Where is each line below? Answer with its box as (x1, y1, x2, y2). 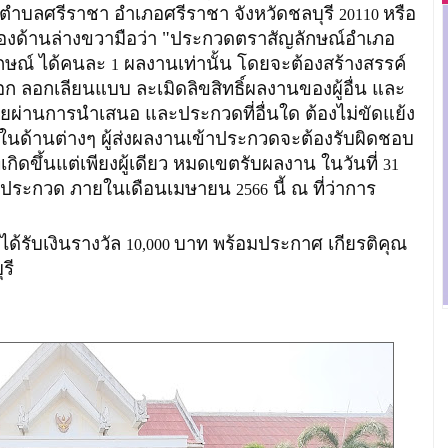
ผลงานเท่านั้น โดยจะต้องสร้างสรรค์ (118, 52, 406, 74)
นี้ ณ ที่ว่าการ (267, 177, 376, 199)
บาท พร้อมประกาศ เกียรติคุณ (173, 232, 407, 254)
